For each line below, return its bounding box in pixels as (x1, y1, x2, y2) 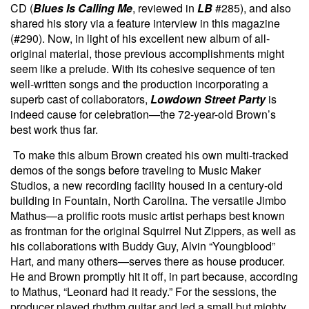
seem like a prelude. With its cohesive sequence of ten (10, 60, 275, 77)
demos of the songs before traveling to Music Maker (10, 161, 261, 178)
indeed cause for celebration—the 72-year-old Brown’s (10, 106, 276, 122)
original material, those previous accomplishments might (10, 45, 284, 61)
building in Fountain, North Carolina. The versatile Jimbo (10, 192, 286, 208)
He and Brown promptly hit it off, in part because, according (10, 268, 298, 284)
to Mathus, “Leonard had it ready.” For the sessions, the (10, 283, 277, 299)
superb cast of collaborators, (10, 90, 150, 107)
